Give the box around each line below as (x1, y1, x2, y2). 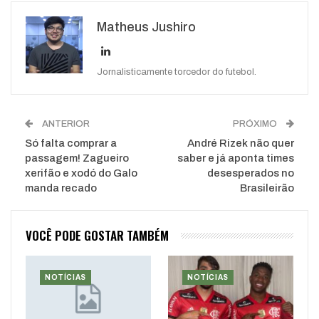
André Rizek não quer (187, 137, 294, 150)
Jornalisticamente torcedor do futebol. (97, 67, 256, 78)
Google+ (140, 4, 174, 15)
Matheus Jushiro (97, 20, 196, 35)
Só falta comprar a (25, 137, 117, 150)
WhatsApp (46, 33, 85, 43)
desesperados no (207, 167, 294, 179)
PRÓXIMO (233, 119, 279, 130)
